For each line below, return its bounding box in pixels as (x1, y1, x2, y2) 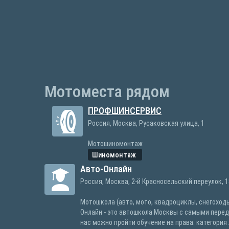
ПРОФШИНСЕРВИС (88, 105, 162, 116)
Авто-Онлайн (80, 164, 132, 174)
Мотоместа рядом (44, 82, 170, 101)
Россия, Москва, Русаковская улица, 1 (88, 119, 204, 127)
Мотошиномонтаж (88, 140, 143, 148)
